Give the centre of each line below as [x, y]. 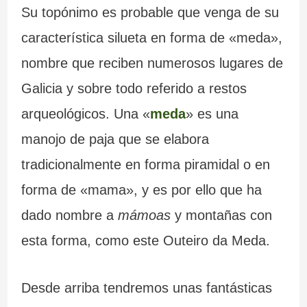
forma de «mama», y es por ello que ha [141, 190]
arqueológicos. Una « [85, 114]
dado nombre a [69, 216]
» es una [212, 114]
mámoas [144, 216]
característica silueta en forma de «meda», [151, 38]
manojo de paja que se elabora [115, 139]
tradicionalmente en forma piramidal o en [145, 165]
